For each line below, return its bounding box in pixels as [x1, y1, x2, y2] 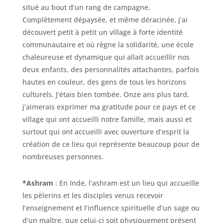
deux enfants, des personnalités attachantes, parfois [22, 65, 199, 75]
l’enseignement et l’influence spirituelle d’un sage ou [22, 203, 200, 213]
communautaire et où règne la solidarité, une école [22, 40, 194, 50]
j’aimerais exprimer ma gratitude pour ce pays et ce [22, 102, 196, 112]
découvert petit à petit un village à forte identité [22, 27, 183, 37]
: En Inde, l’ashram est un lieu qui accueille [53, 178, 199, 188]
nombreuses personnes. [22, 152, 104, 162]
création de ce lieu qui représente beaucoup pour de [22, 139, 200, 149]
